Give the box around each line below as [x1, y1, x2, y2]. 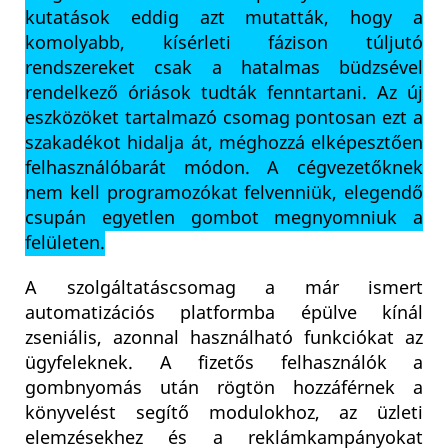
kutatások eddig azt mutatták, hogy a [25, 5, 423, 32]
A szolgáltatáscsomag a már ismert [25, 275, 423, 302]
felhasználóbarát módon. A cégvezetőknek [25, 155, 423, 182]
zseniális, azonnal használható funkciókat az [25, 325, 423, 352]
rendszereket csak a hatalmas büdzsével [25, 55, 423, 82]
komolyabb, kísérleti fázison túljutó [25, 30, 423, 57]
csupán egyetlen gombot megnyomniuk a [25, 205, 423, 232]
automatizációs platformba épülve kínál [25, 300, 423, 327]
